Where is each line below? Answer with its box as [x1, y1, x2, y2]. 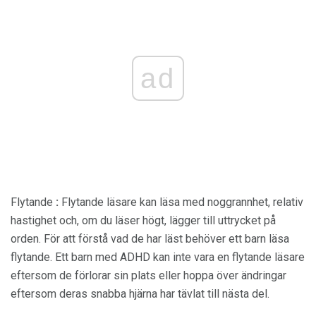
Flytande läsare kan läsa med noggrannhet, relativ [59, 195, 303, 209]
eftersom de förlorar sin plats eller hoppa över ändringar [11, 268, 286, 282]
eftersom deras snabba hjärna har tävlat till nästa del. [11, 286, 269, 300]
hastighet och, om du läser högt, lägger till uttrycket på [11, 213, 276, 227]
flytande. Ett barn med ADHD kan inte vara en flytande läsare [11, 250, 305, 264]
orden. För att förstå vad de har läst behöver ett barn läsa [11, 231, 289, 245]
